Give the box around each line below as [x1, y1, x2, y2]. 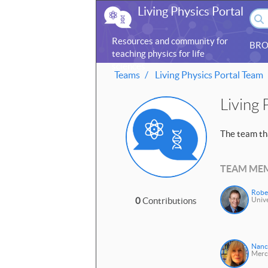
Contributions [141, 196, 197, 206]
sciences [112, 61, 145, 71]
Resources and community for [112, 36, 228, 46]
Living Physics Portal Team [153, 69, 263, 80]
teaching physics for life [112, 48, 205, 59]
